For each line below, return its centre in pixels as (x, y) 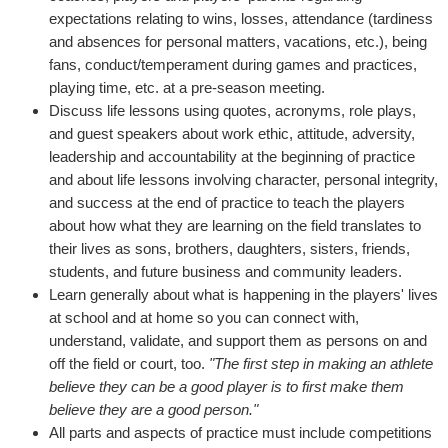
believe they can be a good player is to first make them (226, 386)
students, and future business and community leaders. (225, 271)
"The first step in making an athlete (321, 363)
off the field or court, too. (129, 363)
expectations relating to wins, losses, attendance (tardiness (241, 18)
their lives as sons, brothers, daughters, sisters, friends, (229, 248)
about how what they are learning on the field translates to (235, 225)
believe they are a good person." (153, 409)
